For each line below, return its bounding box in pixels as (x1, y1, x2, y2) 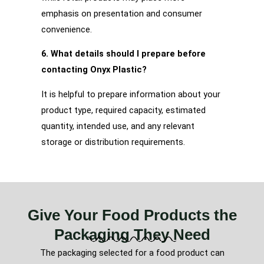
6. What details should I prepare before (41, 48, 206, 60)
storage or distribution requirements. (41, 136, 185, 147)
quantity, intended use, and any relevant (41, 120, 194, 131)
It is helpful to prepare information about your (41, 88, 220, 100)
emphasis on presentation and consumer (41, 8, 202, 19)
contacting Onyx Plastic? (41, 64, 147, 75)
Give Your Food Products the (27, 206, 237, 225)
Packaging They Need (54, 226, 210, 244)
